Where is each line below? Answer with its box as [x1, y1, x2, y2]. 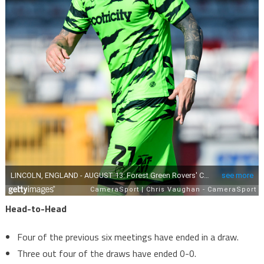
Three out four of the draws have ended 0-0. [16, 246, 196, 261]
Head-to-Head [5, 202, 67, 216]
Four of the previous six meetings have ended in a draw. [16, 230, 239, 245]
